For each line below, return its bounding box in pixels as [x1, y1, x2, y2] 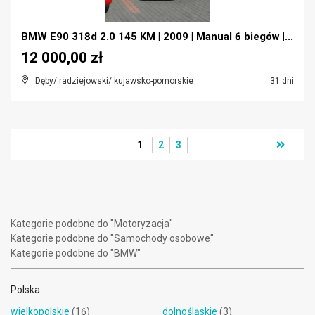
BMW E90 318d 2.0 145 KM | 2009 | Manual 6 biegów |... [21, 30, 293, 43]
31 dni [268, 76, 294, 86]
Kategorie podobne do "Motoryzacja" [11, 218, 173, 229]
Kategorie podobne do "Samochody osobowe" [11, 233, 214, 244]
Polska [11, 284, 40, 295]
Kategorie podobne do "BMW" [11, 247, 141, 259]
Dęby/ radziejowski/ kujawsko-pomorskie [35, 76, 193, 86]
